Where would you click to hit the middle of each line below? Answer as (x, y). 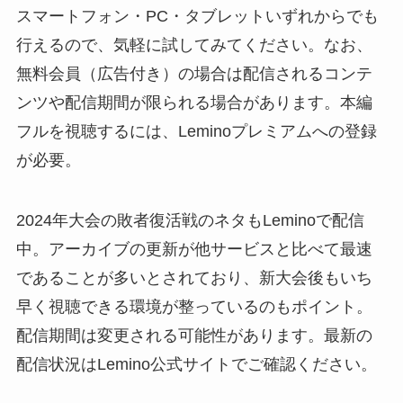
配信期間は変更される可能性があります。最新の (194, 336)
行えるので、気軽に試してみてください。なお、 (194, 45)
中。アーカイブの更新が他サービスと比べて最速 (194, 250)
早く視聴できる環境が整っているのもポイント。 (194, 307)
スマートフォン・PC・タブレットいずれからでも (197, 16)
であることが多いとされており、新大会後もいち (194, 278)
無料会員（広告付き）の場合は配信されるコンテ (194, 73)
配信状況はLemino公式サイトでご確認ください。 (196, 365)
